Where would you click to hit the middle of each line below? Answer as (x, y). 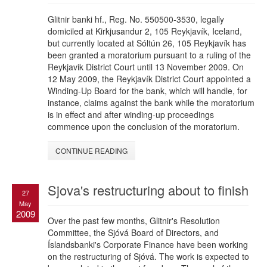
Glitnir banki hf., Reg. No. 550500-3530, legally (136, 19)
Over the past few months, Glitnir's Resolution (134, 221)
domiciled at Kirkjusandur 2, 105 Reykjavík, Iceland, (145, 31)
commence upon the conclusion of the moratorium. (144, 127)
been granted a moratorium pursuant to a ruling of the (149, 55)
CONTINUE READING (91, 151)
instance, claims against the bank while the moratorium (151, 103)
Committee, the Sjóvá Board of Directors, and (133, 233)
